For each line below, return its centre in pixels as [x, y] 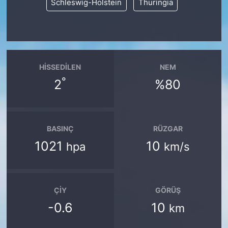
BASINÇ [60, 128]
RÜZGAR [168, 128]
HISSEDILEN [60, 67]
